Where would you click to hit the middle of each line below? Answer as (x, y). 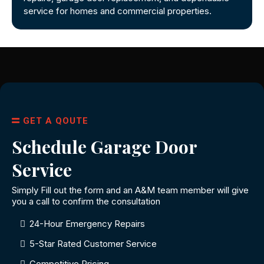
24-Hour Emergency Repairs (87, 223)
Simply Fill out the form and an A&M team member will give (130, 190)
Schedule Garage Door (104, 146)
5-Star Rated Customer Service (93, 243)
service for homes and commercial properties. (118, 11)
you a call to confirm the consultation (86, 201)
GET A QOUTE (56, 121)
